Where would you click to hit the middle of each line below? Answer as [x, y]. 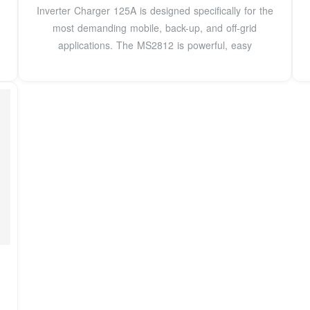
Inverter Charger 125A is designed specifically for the [155, 10]
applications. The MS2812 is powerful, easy [155, 45]
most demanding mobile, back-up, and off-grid [155, 27]
